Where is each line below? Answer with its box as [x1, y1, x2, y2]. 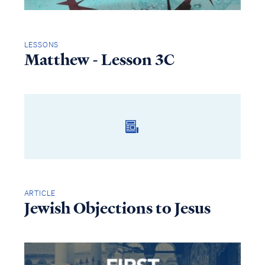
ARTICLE [24, 188, 56, 199]
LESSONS [24, 39, 59, 50]
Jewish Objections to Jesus [24, 198, 211, 219]
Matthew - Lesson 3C [24, 49, 174, 70]
